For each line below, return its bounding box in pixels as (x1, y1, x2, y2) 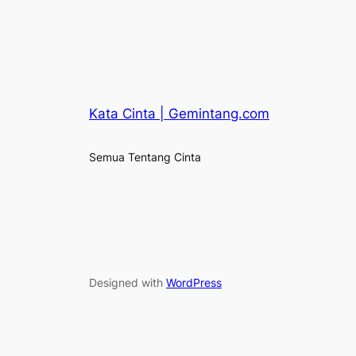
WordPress (166, 276, 222, 290)
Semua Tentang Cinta (89, 149, 201, 164)
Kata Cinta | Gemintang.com (89, 105, 269, 122)
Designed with (89, 276, 166, 290)
